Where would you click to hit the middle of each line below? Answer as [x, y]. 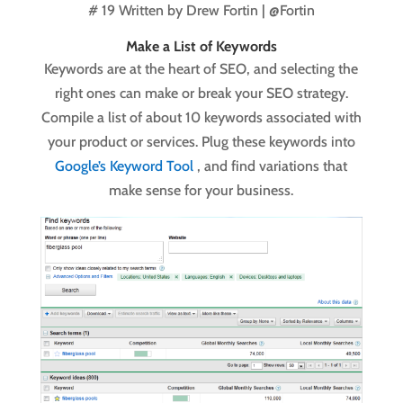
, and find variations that [273, 166]
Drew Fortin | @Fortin [250, 11]
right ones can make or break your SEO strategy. [201, 94]
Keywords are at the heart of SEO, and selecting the [201, 69]
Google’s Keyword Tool [126, 166]
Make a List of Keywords [201, 47]
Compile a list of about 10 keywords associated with [201, 118]
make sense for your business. [201, 191]
